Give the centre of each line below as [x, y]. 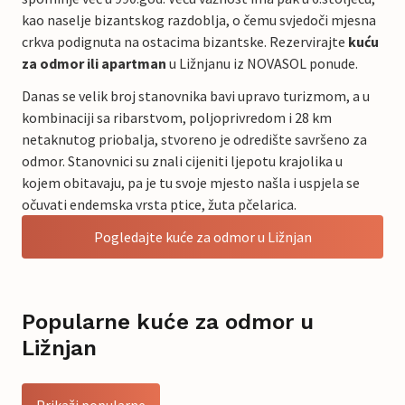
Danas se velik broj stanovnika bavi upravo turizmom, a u [196, 95]
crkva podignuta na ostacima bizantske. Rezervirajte [185, 41]
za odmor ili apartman [94, 63]
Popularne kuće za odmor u [168, 321]
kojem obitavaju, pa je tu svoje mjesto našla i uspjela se [191, 182]
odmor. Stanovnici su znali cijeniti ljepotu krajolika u [182, 160]
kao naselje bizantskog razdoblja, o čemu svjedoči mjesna [199, 19]
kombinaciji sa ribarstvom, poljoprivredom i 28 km [177, 117]
